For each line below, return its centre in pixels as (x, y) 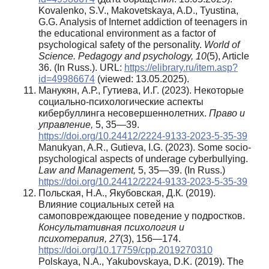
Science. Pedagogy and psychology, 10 (122, 56)
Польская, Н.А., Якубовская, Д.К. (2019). (127, 193)
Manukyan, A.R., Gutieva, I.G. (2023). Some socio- (145, 147)
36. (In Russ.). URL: (81, 67)
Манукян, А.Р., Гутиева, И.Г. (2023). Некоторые (141, 90)
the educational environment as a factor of (127, 33)
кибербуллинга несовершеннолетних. (124, 113)
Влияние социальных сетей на (106, 204)
